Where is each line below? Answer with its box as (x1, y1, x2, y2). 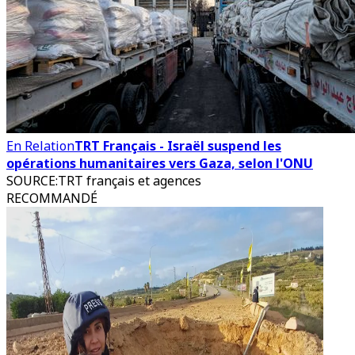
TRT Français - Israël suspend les (74, 137, 281, 155)
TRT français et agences (58, 172, 201, 189)
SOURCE (6, 172, 55, 189)
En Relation (6, 137, 74, 155)
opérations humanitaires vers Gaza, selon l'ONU (6, 155, 313, 172)
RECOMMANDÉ (6, 189, 97, 207)
